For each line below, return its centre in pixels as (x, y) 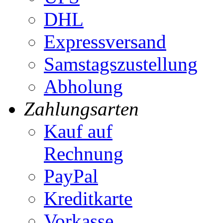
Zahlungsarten (81, 109)
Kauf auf (78, 131)
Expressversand (105, 42)
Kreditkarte (88, 199)
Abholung (83, 87)
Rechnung (84, 154)
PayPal (71, 176)
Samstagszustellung (121, 64)
